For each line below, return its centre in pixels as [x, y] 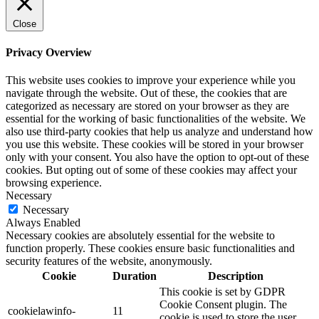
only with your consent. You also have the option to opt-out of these [157, 157]
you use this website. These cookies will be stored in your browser [155, 145]
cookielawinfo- [42, 311]
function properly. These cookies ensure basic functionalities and [150, 249]
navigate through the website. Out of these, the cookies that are [146, 93]
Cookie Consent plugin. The [223, 305]
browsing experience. [54, 183]
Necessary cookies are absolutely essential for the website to [140, 236]
